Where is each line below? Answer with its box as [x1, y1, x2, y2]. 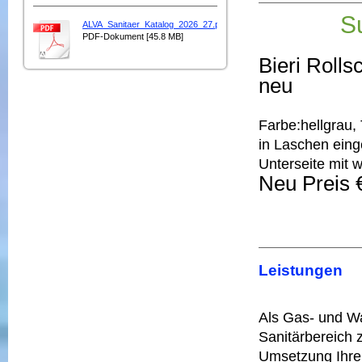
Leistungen [259, 262, 343, 279]
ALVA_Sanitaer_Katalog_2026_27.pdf [82, 19, 227, 29]
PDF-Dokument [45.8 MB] [82, 31, 183, 41]
